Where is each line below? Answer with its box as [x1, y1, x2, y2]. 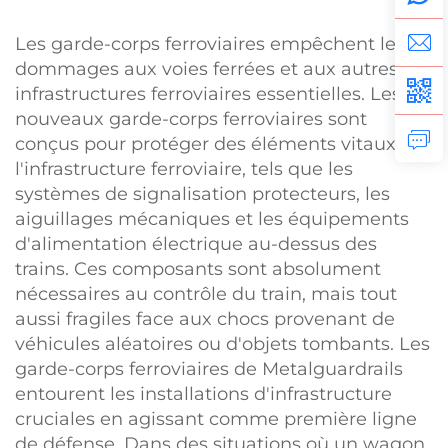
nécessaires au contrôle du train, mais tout [15, 283, 397, 305]
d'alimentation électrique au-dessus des [15, 233, 377, 255]
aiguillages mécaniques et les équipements [15, 208, 409, 230]
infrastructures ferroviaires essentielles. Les [15, 83, 401, 105]
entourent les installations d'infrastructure [15, 383, 392, 405]
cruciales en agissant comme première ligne [15, 408, 417, 430]
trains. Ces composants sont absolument [15, 258, 381, 280]
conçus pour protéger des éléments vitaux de [15, 133, 424, 155]
